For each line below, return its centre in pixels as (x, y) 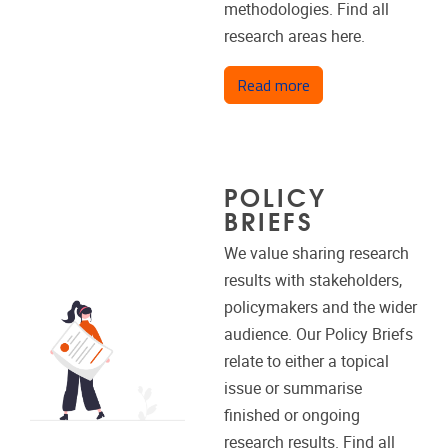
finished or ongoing (291, 415)
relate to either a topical (306, 361)
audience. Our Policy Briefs (318, 334)
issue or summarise (292, 388)
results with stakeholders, (312, 280)
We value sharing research (316, 253)
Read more (273, 84)
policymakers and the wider (320, 307)
